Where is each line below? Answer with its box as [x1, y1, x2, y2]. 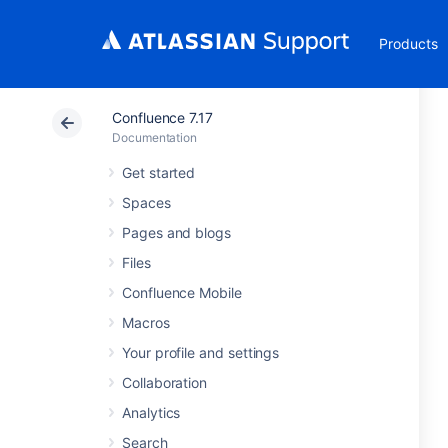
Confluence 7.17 [112, 109, 213, 126]
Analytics [122, 404, 181, 421]
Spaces [122, 194, 171, 211]
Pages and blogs [122, 224, 231, 241]
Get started [122, 164, 196, 181]
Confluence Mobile [122, 284, 242, 301]
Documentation [112, 130, 198, 145]
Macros [122, 314, 170, 331]
